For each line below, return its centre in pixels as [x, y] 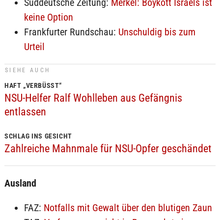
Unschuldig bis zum [157, 32]
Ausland [20, 183]
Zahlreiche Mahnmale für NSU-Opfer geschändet [108, 149]
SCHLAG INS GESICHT [38, 136]
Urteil [34, 47]
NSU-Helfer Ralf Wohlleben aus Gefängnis [93, 98]
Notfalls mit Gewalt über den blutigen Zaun [128, 208]
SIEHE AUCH [27, 70]
